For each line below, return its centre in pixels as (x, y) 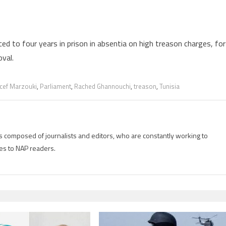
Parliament (55, 86)
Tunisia (169, 86)
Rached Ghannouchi (102, 86)
